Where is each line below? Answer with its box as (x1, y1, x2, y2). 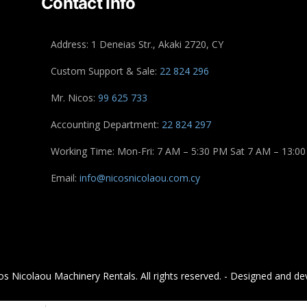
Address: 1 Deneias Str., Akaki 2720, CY (51, 38, 224, 51)
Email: (51, 171, 80, 184)
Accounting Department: (51, 118, 162, 131)
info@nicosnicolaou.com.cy (79, 171, 201, 184)
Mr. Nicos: (51, 91, 99, 104)
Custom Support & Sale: (51, 64, 160, 77)
